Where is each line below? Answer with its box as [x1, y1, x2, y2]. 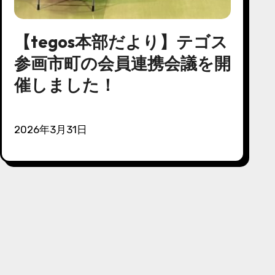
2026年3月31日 [20, 123, 87, 136]
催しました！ [14, 74, 116, 95]
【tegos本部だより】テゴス [14, 31, 228, 52]
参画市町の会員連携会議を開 [14, 52, 231, 74]
